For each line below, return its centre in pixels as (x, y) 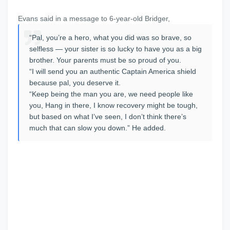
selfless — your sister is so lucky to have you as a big (116, 49)
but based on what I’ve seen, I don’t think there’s (108, 117)
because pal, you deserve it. (75, 83)
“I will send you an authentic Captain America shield (113, 71)
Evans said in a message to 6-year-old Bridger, (94, 18)
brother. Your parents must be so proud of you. (105, 60)
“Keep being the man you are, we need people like (111, 94)
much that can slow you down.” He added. (98, 128)
